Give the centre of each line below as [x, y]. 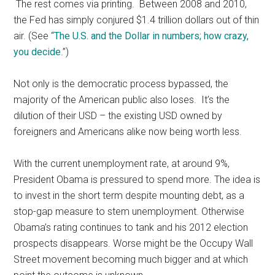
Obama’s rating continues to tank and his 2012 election [131, 227]
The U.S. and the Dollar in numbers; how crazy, [152, 36]
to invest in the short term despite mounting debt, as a [129, 195]
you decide [37, 52]
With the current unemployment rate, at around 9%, [122, 163]
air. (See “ [34, 36]
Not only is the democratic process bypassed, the [121, 83]
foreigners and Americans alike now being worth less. [128, 131]
